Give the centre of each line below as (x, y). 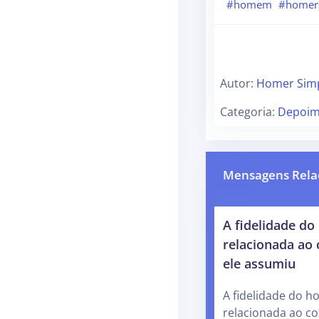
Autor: (238, 83)
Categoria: (249, 111)
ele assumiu (259, 263)
